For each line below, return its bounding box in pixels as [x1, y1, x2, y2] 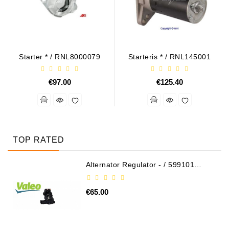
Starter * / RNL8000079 [19, 53, 100, 61]
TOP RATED [13, 135, 64, 145]
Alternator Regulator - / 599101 [85, 161, 195, 169]
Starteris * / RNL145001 [128, 53, 211, 61]
